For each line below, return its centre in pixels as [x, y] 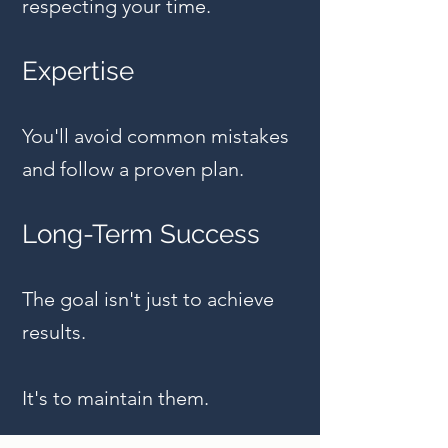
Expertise [78, 71]
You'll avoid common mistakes [155, 136]
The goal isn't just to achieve [148, 299]
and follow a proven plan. [133, 169]
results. [54, 332]
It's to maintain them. [115, 398]
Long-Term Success [141, 234]
